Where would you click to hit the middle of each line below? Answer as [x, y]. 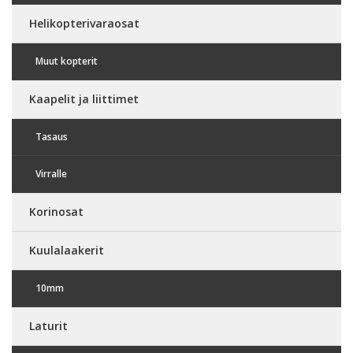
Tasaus [52, 136]
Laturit [48, 325]
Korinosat [56, 211]
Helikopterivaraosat [84, 23]
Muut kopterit [67, 61]
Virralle [51, 173]
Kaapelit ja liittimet [84, 98]
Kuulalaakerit [67, 250]
